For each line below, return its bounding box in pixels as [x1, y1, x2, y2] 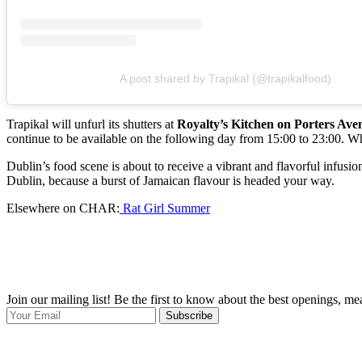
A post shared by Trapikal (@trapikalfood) [120, 71, 331, 85]
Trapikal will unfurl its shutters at [6, 116, 177, 131]
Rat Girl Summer [120, 200, 210, 215]
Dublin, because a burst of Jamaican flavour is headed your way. [6, 173, 335, 187]
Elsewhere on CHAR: [6, 200, 120, 215]
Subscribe [166, 309, 213, 322]
